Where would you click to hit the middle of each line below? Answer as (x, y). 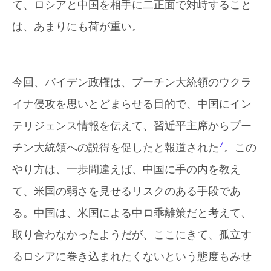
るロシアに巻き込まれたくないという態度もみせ (132, 256)
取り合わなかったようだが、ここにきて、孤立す (132, 234)
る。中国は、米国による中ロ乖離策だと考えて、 (132, 213)
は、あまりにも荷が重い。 (77, 26)
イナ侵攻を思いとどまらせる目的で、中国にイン (132, 104)
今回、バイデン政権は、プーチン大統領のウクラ (132, 82)
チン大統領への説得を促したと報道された (116, 147)
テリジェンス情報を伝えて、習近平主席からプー (132, 126)
